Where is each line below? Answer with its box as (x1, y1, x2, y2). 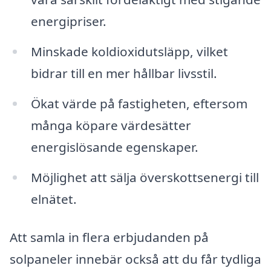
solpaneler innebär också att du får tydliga (10, 250, 261, 268)
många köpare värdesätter (30, 116, 191, 134)
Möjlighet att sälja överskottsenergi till (30, 168, 259, 186)
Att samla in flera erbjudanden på (10, 229, 209, 246)
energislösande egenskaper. (30, 138, 198, 155)
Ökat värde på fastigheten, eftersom (30, 94, 247, 112)
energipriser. (30, 13, 106, 30)
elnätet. (30, 190, 77, 207)
